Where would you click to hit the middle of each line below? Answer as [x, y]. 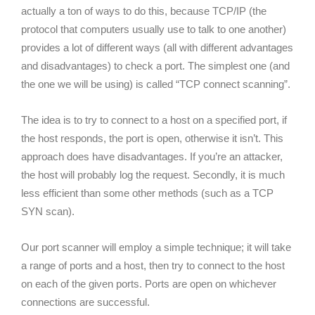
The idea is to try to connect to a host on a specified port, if [154, 120]
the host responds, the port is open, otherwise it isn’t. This [152, 138]
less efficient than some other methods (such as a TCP [147, 193]
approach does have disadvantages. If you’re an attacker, [152, 156]
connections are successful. [85, 302]
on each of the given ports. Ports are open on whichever [149, 284]
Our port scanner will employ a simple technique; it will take [156, 247]
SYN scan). [48, 211]
